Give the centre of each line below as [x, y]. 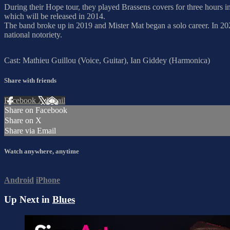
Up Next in [28, 200]
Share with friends [30, 80]
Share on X [23, 121]
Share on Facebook [36, 110]
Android [19, 180]
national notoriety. [33, 34]
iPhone [48, 180]
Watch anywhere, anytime [42, 151]
